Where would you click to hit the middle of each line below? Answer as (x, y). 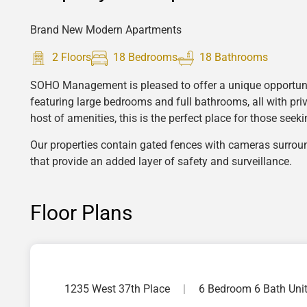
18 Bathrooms (231, 57)
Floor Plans (81, 212)
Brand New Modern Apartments (106, 30)
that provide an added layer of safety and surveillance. (161, 161)
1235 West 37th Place (119, 288)
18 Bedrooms (143, 57)
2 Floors (69, 57)
